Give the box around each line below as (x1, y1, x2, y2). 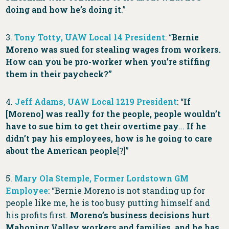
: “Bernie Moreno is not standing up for (48, 185, 205, 196)
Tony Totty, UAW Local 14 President (14, 32, 166, 43)
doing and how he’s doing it (6, 4, 122, 15)
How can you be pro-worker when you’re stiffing (6, 56, 211, 67)
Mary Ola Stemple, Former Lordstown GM (14, 173, 189, 184)
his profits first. (6, 210, 68, 221)
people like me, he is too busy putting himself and (6, 197, 211, 209)
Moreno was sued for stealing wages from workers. (6, 44, 221, 55)
